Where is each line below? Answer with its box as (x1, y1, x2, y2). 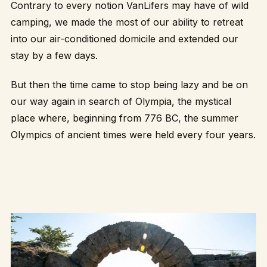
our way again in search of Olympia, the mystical (11, 95, 231, 107)
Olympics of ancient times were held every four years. (11, 128, 256, 141)
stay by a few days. (11, 49, 98, 62)
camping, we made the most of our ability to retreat (11, 16, 243, 29)
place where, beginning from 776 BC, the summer (11, 111, 238, 124)
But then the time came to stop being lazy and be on (11, 78, 248, 91)
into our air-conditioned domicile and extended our (11, 33, 238, 45)
